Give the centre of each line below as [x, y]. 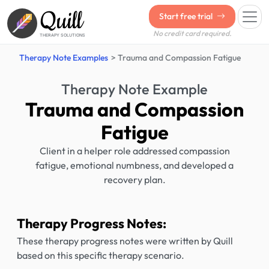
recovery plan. [134, 180]
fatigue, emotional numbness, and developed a [134, 165]
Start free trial [187, 16]
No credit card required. [192, 33]
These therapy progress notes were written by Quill [125, 241]
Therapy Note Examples [64, 58]
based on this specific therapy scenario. [101, 255]
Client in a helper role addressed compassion [134, 151]
